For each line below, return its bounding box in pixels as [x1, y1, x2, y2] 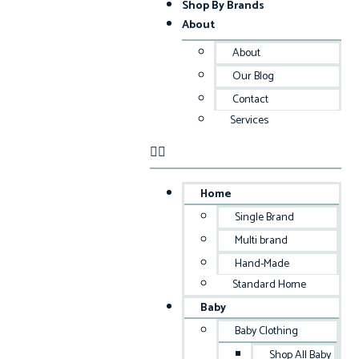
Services [230, 111, 269, 130]
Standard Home [232, 276, 307, 294]
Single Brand [235, 208, 295, 227]
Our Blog [232, 67, 275, 86]
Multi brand [235, 232, 288, 250]
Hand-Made [235, 255, 290, 273]
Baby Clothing [235, 322, 299, 341]
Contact [232, 91, 269, 109]
